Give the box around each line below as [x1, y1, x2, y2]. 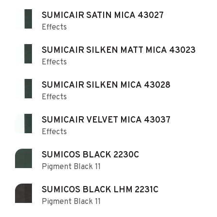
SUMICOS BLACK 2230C [113, 149, 139, 161]
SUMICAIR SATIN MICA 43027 [42, 10, 164, 21]
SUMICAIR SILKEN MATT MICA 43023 [42, 45, 196, 56]
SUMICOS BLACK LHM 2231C [42, 184, 158, 196]
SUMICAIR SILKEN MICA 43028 [42, 79, 170, 91]
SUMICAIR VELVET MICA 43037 [42, 114, 170, 126]
